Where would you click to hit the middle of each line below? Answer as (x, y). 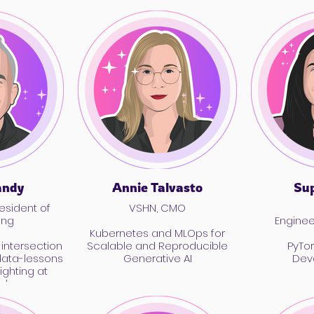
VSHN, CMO (157, 208)
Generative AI (157, 258)
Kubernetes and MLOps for (157, 233)
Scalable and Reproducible (157, 246)
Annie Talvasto (157, 187)
